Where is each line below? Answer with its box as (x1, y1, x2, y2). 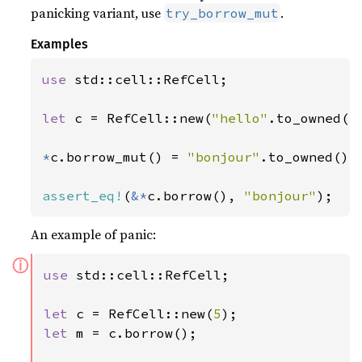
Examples (31, 36, 89, 52)
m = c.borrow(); (76, 325, 198, 341)
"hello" (212, 110, 269, 126)
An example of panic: (31, 225, 157, 243)
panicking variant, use (31, 4, 165, 22)
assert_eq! (42, 187, 124, 204)
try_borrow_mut (166, 5, 280, 21)
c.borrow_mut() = (50, 149, 188, 165)
